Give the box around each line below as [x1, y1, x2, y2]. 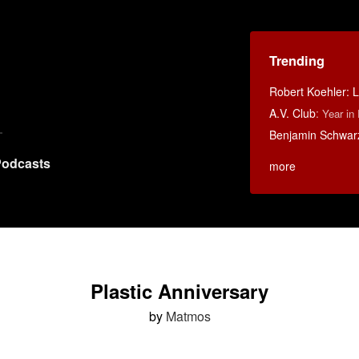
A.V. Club [268, 104, 316, 121]
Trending [268, 50, 325, 70]
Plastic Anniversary [91, 277, 268, 305]
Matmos [165, 307, 211, 325]
